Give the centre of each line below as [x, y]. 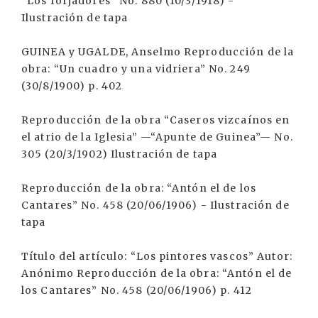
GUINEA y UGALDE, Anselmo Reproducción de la [158, 52]
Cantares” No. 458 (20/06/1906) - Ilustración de [155, 205]
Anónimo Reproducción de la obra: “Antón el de [157, 273]
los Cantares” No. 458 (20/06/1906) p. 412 [137, 290]
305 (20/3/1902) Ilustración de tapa [120, 154]
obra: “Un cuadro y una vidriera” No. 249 [136, 69]
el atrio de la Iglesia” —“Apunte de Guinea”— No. [157, 137]
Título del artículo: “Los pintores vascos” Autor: [157, 256]
